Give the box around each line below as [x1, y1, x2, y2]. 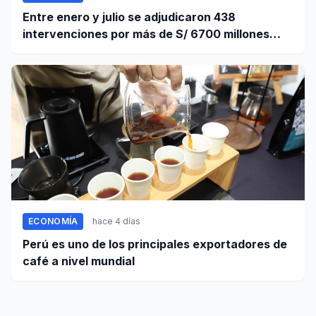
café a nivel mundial [23, 254, 135, 269]
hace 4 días [92, 216, 141, 227]
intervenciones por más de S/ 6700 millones [23, 27, 269, 42]
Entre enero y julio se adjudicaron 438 [23, 10, 236, 25]
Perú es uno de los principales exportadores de [23, 237, 287, 252]
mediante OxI [23, 44, 97, 59]
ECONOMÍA [28, 216, 78, 227]
